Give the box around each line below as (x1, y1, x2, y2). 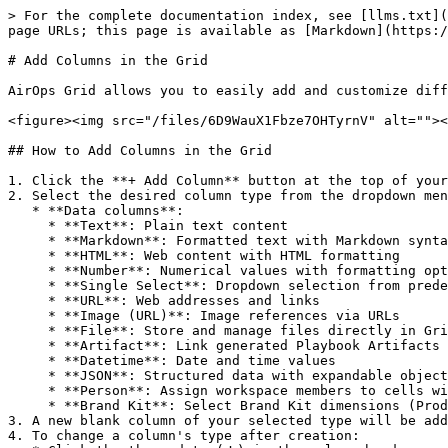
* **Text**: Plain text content (8, 218, 48, 233)
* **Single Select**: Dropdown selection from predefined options (8, 278, 48, 293)
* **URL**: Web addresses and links (8, 293, 48, 308)
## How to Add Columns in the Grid (8, 143, 272, 158)
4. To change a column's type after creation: (8, 428, 360, 443)
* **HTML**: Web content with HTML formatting (8, 248, 48, 263)
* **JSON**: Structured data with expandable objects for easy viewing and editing (8, 368, 48, 383)
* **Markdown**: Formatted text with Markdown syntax (8, 233, 48, 248)
